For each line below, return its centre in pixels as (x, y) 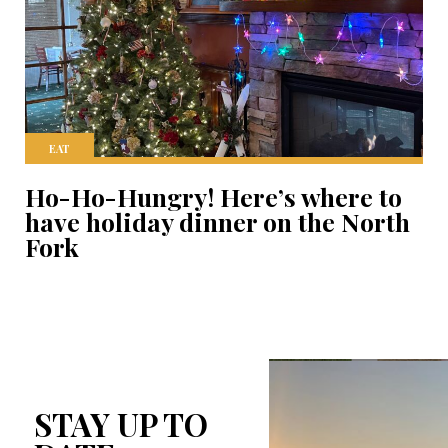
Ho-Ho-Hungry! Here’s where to (213, 196)
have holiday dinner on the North (217, 221)
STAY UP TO (120, 423)
